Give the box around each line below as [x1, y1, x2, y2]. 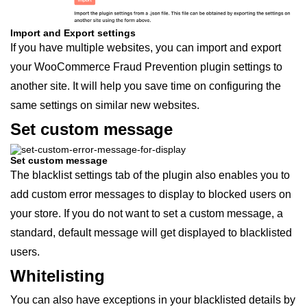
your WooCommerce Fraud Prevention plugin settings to [10, 60, 282, 73]
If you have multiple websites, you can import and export [10, 41, 281, 53]
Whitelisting [10, 266, 105, 285]
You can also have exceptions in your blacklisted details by [10, 293, 295, 306]
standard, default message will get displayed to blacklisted [10, 226, 292, 238]
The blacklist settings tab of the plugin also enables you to [10, 169, 290, 181]
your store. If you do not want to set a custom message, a [10, 207, 283, 219]
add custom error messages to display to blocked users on [10, 188, 291, 200]
